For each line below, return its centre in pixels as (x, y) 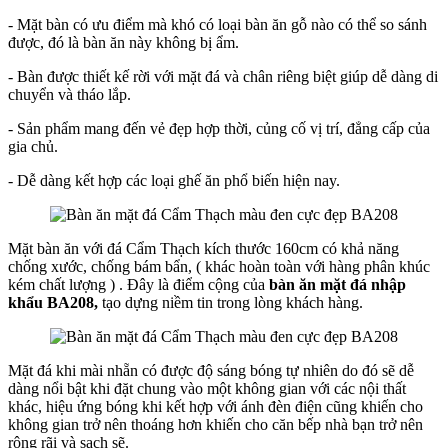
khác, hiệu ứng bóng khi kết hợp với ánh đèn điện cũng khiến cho (215, 406)
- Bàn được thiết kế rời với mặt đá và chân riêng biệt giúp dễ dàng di (223, 76)
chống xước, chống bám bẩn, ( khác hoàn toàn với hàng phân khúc (219, 266)
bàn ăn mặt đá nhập (337, 284)
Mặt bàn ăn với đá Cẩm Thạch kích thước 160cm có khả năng (203, 248)
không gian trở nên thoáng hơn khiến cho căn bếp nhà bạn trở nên (215, 424)
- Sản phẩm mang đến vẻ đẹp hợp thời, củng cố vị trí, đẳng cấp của (219, 128)
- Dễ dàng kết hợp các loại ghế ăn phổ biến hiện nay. (174, 180)
